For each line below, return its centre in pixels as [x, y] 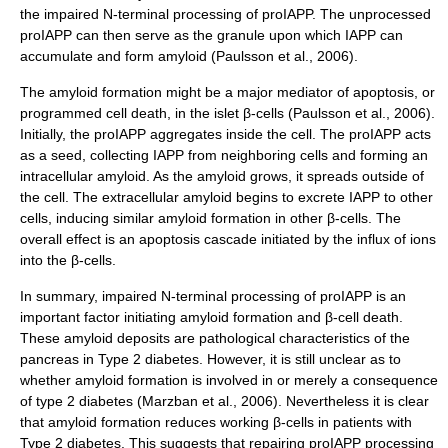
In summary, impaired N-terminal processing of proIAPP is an [213, 296]
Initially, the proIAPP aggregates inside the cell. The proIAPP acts [225, 134]
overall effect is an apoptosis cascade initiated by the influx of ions [228, 239]
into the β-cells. [68, 260]
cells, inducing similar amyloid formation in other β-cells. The [210, 218]
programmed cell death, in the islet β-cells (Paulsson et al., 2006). [227, 113]
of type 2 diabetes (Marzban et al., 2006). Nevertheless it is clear [224, 401]
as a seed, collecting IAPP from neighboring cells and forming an [224, 155]
